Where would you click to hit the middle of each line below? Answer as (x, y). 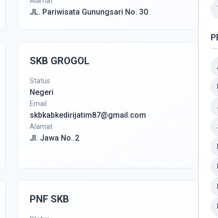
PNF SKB (49, 199)
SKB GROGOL (60, 61)
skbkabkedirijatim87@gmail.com (88, 115)
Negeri (42, 92)
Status (40, 81)
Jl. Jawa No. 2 (54, 138)
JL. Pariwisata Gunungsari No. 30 (89, 12)
